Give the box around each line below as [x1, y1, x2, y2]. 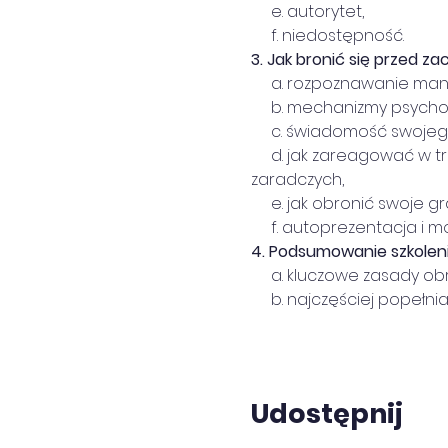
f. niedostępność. [250, 24, 404, 47]
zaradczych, [250, 168, 344, 191]
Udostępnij [250, 395, 403, 432]
